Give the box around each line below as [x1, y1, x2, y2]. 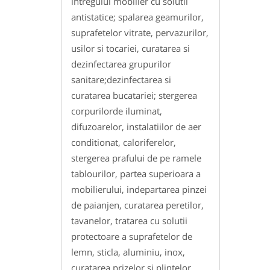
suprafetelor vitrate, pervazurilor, [71, 27, 209, 39]
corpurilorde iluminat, [71, 105, 162, 118]
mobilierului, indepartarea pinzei [71, 183, 207, 196]
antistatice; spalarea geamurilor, [71, 11, 204, 24]
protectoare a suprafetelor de [71, 230, 192, 243]
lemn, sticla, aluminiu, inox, [71, 246, 185, 259]
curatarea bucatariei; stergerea [71, 89, 197, 102]
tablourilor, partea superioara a [71, 168, 201, 180]
